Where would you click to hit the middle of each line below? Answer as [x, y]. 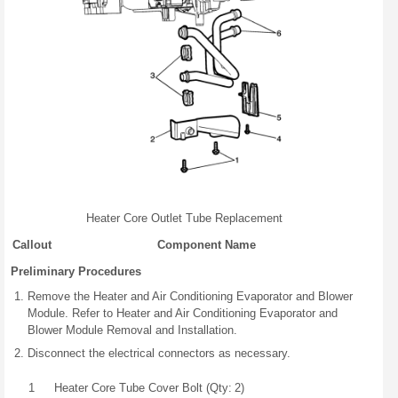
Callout [32, 244]
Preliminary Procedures [76, 271]
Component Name [206, 244]
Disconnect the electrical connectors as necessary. [159, 353]
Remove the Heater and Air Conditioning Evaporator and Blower [190, 296]
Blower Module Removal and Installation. [132, 330]
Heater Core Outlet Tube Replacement [184, 218]
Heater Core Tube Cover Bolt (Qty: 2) [149, 387]
